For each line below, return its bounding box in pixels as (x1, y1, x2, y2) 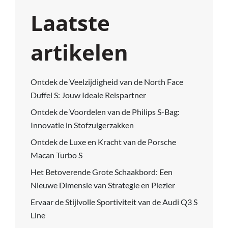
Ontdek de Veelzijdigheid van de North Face (31, 76, 183, 87)
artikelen (31, 37, 128, 67)
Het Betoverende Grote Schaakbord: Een (31, 166, 173, 177)
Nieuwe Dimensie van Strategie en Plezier (31, 180, 175, 190)
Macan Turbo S (31, 150, 82, 160)
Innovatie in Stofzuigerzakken (31, 120, 134, 130)
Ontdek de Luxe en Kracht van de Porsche (31, 136, 176, 147)
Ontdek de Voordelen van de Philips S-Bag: (31, 106, 180, 117)
